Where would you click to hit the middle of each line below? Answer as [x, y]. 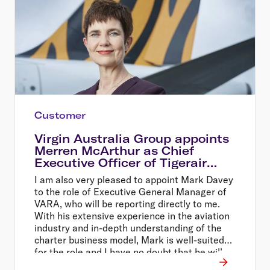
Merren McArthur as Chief [114, 150]
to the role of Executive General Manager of [130, 191]
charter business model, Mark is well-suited [129, 240]
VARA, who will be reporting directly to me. [127, 203]
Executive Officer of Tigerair [121, 162]
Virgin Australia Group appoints [132, 138]
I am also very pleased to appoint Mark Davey [134, 179]
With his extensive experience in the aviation [132, 215]
